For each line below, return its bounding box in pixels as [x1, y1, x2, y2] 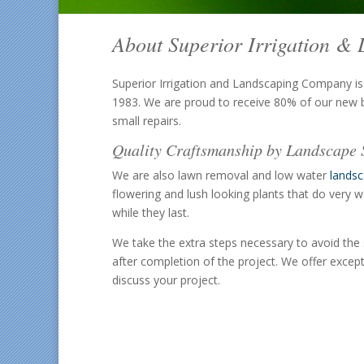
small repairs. [112, 113, 181, 129]
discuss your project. [112, 272, 220, 288]
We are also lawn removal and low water [112, 167, 330, 184]
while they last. [112, 205, 189, 221]
